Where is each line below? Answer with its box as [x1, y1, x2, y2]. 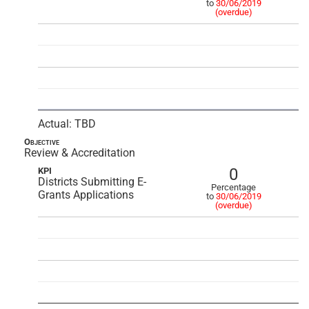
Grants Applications [38, 188, 134, 201]
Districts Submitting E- [38, 175, 146, 188]
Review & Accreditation [24, 146, 135, 159]
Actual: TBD [38, 117, 96, 130]
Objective [24, 137, 59, 147]
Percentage [211, 182, 256, 192]
